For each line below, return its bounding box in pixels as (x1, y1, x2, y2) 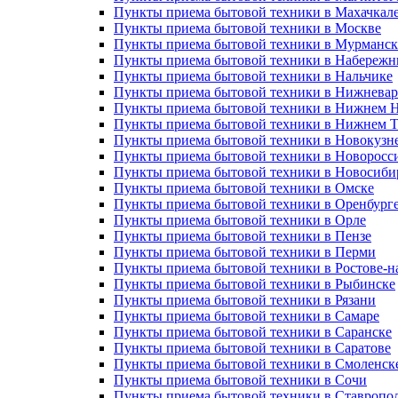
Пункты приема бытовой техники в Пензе (114, 228, 371, 243)
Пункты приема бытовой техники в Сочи (114, 372, 367, 387)
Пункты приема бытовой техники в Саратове (114, 340, 391, 355)
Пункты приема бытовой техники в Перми (114, 244, 376, 259)
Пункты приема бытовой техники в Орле (114, 212, 366, 227)
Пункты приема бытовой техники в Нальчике (114, 68, 393, 84)
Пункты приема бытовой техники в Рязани (114, 292, 376, 307)
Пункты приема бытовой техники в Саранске (114, 324, 392, 339)
